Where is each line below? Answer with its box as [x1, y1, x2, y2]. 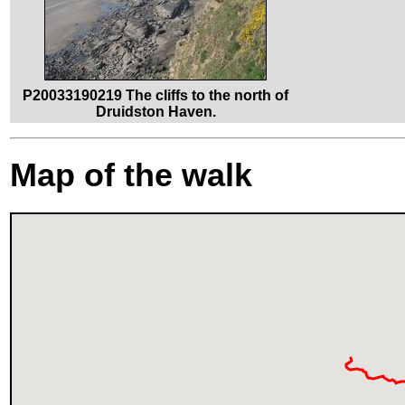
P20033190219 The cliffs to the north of [23, 87, 288, 103]
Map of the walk [10, 156, 252, 193]
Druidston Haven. [95, 103, 216, 119]
